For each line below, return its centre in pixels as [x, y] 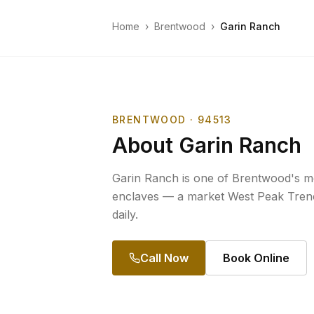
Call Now [164, 258]
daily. [125, 214]
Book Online [256, 258]
